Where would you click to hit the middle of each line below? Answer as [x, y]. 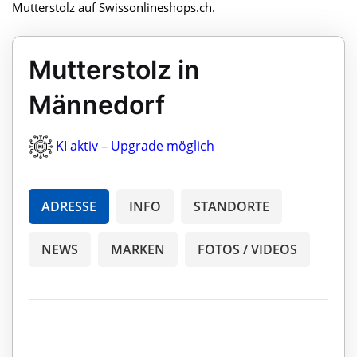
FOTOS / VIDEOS [247, 250]
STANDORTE [231, 207]
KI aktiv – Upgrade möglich [135, 145]
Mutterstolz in [114, 69]
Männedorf [97, 104]
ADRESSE [69, 207]
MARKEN [138, 250]
